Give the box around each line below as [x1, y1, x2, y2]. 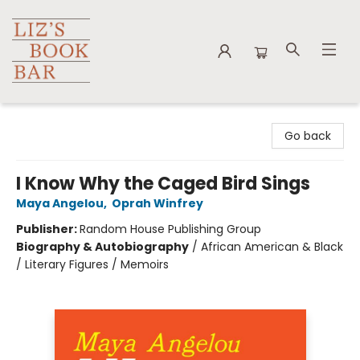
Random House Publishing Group [80, 221, 261, 237]
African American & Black [201, 239, 343, 255]
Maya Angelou [16, 195, 104, 211]
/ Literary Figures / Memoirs [16, 256, 169, 272]
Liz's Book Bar [12, 110, 84, 126]
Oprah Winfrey [112, 195, 203, 211]
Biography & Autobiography [16, 239, 189, 255]
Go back [284, 128, 331, 144]
